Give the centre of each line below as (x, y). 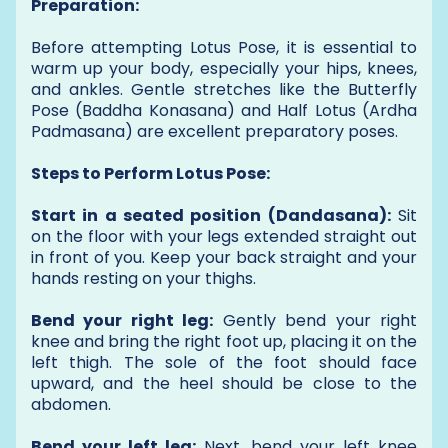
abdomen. (71, 404)
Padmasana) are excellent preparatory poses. (214, 131)
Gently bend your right (315, 320)
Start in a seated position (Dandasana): (211, 215)
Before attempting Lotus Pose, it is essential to (224, 47)
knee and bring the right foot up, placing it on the (224, 341)
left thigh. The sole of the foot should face (224, 362)
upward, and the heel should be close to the (224, 383)
